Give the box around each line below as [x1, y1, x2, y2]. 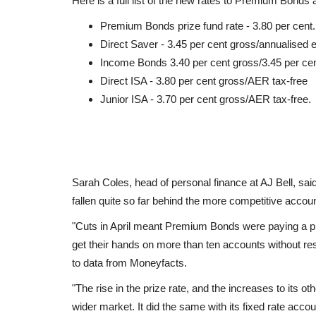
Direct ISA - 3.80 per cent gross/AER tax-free [100, 74, 308, 87]
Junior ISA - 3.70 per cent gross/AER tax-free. [100, 92, 311, 105]
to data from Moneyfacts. [72, 256, 187, 269]
